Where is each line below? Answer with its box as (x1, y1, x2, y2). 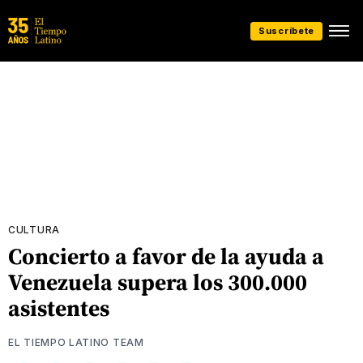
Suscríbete (258, 24, 314, 36)
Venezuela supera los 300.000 (8, 267, 307, 297)
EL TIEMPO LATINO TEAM (8, 335, 144, 348)
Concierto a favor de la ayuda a (8, 241, 324, 271)
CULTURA (8, 224, 60, 236)
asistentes (8, 293, 109, 323)
